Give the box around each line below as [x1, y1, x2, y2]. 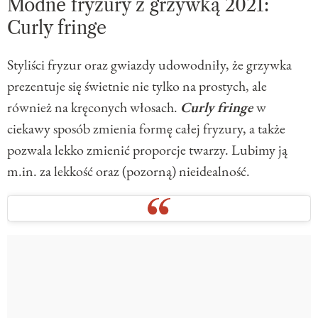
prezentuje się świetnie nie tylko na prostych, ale [7, 76, 267, 95]
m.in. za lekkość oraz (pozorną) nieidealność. [7, 161, 250, 180]
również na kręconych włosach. [7, 97, 180, 116]
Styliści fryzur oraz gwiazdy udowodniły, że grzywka [7, 55, 292, 74]
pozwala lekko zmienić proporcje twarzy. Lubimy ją [7, 140, 287, 159]
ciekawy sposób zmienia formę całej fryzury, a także [7, 119, 285, 138]
